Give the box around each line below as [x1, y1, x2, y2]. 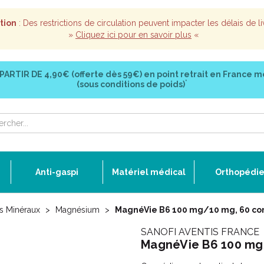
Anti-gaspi [35, 167, 78, 177]
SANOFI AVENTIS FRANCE [141, 226, 259, 237]
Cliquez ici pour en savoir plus [75, 30, 192, 39]
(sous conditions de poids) [77, 80, 185, 89]
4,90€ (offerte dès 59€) [42, 70, 144, 79]
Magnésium [55, 205, 100, 214]
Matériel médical [111, 167, 186, 177]
